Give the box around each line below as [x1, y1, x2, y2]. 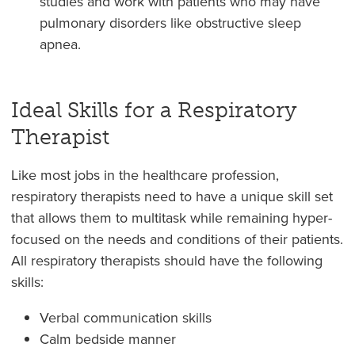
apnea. [39, 34, 81, 55]
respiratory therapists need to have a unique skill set [10, 186, 333, 208]
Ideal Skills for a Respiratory [10, 97, 297, 124]
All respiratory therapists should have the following [10, 250, 323, 272]
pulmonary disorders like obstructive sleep [39, 13, 301, 34]
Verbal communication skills [39, 307, 212, 329]
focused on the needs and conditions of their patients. [10, 229, 343, 250]
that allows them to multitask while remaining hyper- [10, 208, 332, 229]
